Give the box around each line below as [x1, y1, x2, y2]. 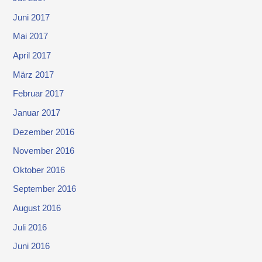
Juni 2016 [13, 242, 50, 251]
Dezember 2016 [13, 127, 75, 137]
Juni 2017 [13, 12, 50, 22]
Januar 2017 [13, 108, 61, 118]
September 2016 [13, 184, 77, 194]
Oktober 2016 [13, 165, 65, 175]
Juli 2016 [13, 222, 47, 232]
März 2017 [13, 70, 54, 80]
